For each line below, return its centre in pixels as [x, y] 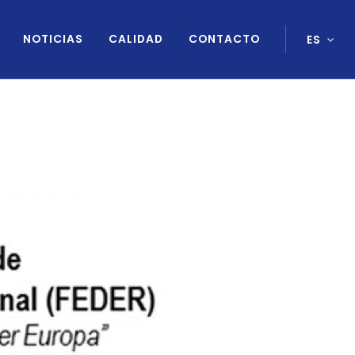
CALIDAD [136, 39]
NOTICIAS [53, 39]
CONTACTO [224, 39]
